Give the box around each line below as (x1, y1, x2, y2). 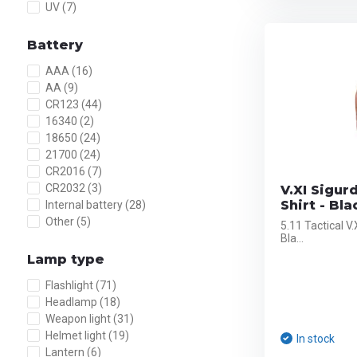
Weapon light (45, 312, 113, 325)
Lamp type (26, 252, 104, 267)
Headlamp (45, 296, 100, 308)
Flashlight (45, 279, 96, 292)
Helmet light (45, 329, 108, 342)
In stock (296, 332, 335, 345)
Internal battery (45, 198, 125, 211)
